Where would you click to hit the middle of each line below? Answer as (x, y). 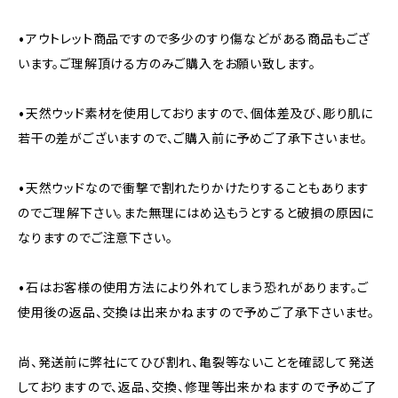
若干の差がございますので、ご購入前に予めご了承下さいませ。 (193, 138)
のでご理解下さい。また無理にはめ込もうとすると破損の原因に (196, 212)
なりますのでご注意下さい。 (96, 237)
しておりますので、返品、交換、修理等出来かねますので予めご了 (198, 386)
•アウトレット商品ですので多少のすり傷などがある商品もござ (194, 38)
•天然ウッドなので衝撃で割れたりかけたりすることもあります (194, 187)
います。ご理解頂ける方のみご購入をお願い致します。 (167, 63)
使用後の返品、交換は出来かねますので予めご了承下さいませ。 (197, 312)
